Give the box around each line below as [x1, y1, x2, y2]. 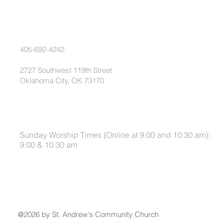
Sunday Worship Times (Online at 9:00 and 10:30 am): [20, 130, 210, 140]
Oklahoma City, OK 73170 [20, 76, 104, 85]
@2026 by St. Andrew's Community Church [18, 210, 159, 219]
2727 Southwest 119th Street [20, 65, 112, 75]
